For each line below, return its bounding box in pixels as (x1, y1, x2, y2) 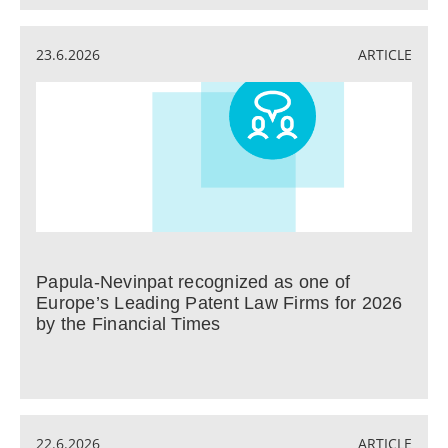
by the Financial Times (36, 314, 221, 334)
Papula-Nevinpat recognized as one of (36, 272, 350, 292)
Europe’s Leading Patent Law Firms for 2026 (36, 293, 403, 313)
